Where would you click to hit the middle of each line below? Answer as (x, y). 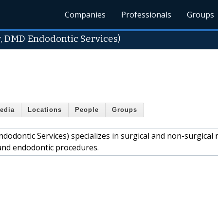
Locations (45, 110)
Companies (85, 15)
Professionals (146, 15)
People (87, 110)
